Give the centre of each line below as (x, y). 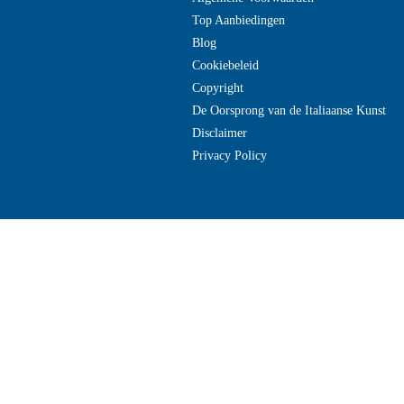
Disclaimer (220, 133)
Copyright (218, 88)
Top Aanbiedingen (239, 20)
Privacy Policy (230, 156)
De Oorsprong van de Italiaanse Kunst (289, 110)
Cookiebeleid (225, 65)
